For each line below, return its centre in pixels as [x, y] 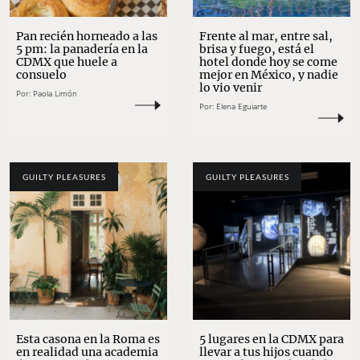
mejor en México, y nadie [269, 75]
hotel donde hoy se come [268, 62]
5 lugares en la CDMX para [272, 340]
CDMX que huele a [67, 62]
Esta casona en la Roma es [88, 340]
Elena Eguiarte [241, 106]
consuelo [41, 75]
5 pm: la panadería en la [82, 49]
